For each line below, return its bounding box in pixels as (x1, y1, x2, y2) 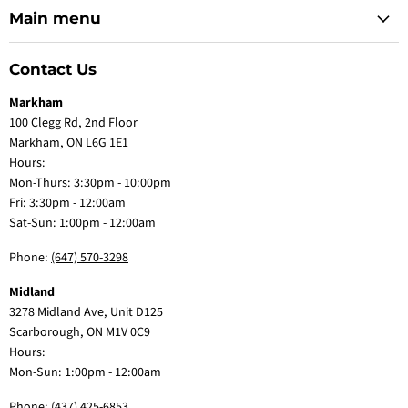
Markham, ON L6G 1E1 (9, 134, 128, 153)
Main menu (9, 9, 101, 28)
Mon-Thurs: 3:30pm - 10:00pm (9, 174, 171, 193)
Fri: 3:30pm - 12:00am (9, 194, 126, 213)
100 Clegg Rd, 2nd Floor (9, 114, 138, 133)
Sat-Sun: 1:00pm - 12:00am (9, 214, 156, 233)
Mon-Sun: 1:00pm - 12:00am (9, 363, 161, 382)
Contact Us (9, 60, 97, 79)
